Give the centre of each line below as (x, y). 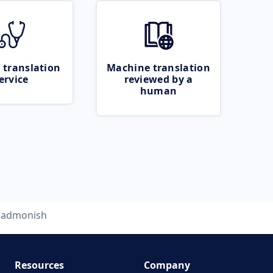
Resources (39, 265)
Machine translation (158, 68)
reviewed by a (158, 79)
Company (167, 265)
